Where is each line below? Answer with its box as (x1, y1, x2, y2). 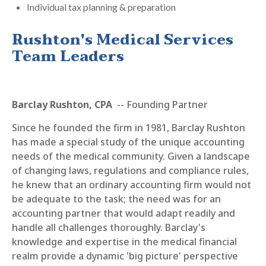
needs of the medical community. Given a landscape (12, 150, 250, 163)
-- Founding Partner (115, 98, 208, 111)
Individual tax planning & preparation (27, 1, 176, 12)
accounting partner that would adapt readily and (12, 207, 235, 220)
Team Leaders (12, 45, 124, 69)
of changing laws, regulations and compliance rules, (12, 164, 249, 177)
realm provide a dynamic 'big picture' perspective (12, 249, 238, 262)
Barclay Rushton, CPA (12, 98, 115, 111)
